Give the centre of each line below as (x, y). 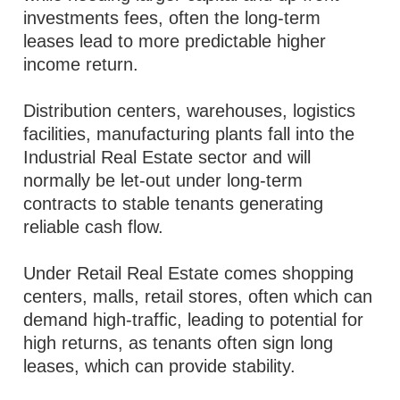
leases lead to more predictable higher (175, 41)
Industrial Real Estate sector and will (167, 157)
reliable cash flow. (94, 227)
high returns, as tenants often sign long (179, 343)
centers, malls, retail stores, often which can (198, 296)
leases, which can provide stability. (160, 366)
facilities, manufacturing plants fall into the (189, 134)
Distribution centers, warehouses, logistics (190, 111)
